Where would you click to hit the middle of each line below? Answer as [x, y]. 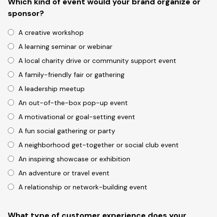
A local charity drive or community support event [97, 61]
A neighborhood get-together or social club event [99, 145]
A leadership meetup [52, 89]
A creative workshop [51, 33]
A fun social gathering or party [67, 131]
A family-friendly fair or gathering [71, 75]
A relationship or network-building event [83, 187]
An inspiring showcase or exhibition [74, 159]
